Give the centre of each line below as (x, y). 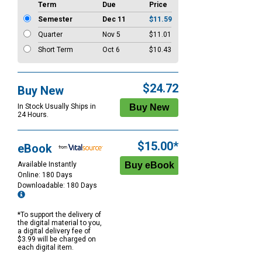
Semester (55, 20)
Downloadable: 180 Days (58, 186)
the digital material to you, (60, 223)
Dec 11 (114, 20)
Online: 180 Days (45, 175)
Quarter (50, 35)
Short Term (56, 50)
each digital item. (46, 248)
